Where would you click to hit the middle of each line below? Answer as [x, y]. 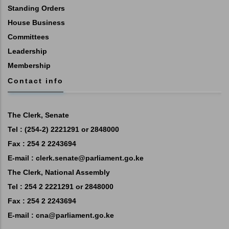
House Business [36, 22]
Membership [29, 65]
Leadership [27, 51]
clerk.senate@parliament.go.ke [90, 158]
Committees [28, 37]
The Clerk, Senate [38, 115]
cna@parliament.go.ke [75, 215]
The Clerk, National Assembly [59, 172]
